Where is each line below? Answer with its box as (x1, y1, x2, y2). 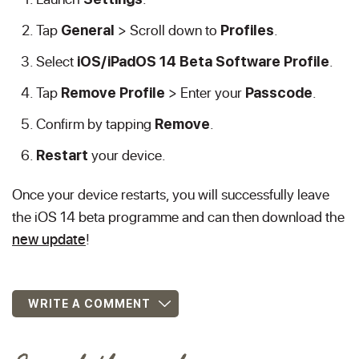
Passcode (245, 84, 313, 101)
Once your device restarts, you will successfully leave (12, 184, 329, 204)
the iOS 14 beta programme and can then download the (12, 207, 345, 226)
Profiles (220, 22, 274, 38)
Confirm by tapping (36, 114, 155, 133)
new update (12, 229, 86, 248)
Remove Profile (61, 84, 168, 101)
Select (36, 51, 77, 71)
